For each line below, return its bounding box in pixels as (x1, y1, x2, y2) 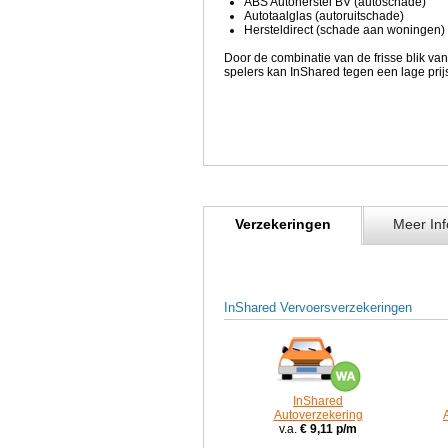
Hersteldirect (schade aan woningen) (244, 23, 445, 37)
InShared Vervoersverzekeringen (224, 300, 412, 315)
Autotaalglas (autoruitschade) (244, 9, 404, 23)
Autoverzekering (273, 408, 363, 422)
